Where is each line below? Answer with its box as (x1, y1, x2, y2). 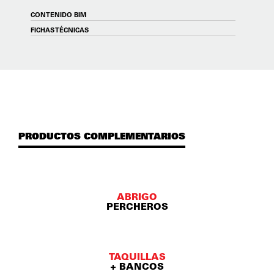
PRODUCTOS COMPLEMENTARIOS (18, 129, 185, 142)
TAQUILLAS (108, 251, 166, 262)
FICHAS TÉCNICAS (31, 25, 89, 34)
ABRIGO (117, 191, 157, 202)
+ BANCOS (110, 261, 164, 272)
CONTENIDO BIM (31, 10, 86, 19)
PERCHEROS (106, 201, 168, 212)
